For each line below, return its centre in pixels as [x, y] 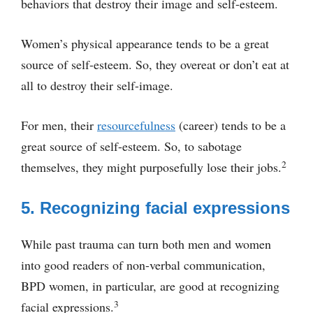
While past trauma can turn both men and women [146, 243]
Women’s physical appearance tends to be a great [145, 43]
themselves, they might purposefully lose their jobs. [151, 167]
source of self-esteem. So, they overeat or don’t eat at [155, 64]
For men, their [59, 125]
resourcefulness [136, 125]
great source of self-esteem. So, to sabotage [131, 146]
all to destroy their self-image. [97, 85]
